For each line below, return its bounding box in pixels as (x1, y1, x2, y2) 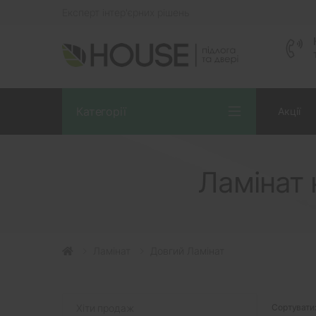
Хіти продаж (76, 301, 134, 314)
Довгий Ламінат (150, 244, 224, 257)
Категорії (76, 104, 126, 119)
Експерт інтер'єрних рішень (62, 6, 190, 19)
